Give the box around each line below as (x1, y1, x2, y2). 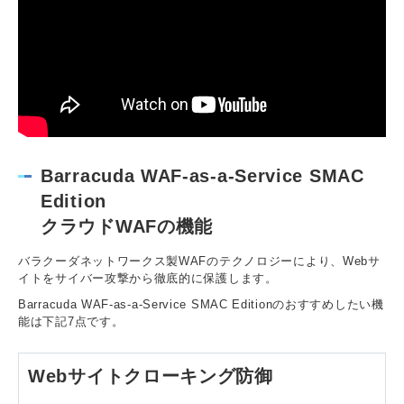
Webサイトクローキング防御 (28, 366, 273, 387)
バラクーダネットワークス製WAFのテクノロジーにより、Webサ (18, 254, 381, 269)
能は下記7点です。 (18, 315, 124, 329)
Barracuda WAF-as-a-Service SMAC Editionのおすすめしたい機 (18, 298, 384, 312)
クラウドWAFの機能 (41, 216, 213, 237)
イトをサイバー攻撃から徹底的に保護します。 (18, 271, 278, 286)
